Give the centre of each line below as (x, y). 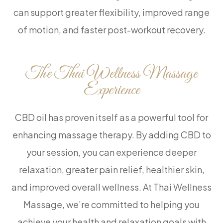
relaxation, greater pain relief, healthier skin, (111, 170)
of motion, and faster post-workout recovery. (111, 30)
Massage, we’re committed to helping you (111, 205)
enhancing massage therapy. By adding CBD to (111, 135)
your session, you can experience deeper (111, 152)
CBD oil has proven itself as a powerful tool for (111, 117)
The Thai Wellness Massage (111, 74)
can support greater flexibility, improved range (111, 12)
